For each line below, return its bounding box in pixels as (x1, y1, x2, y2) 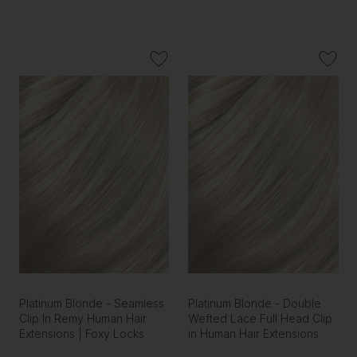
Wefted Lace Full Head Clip (188, 312, 333, 326)
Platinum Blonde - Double (188, 296, 322, 311)
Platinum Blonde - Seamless (18, 296, 164, 311)
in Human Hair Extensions (188, 327, 320, 341)
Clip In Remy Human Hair (18, 312, 147, 326)
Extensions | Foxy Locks (18, 327, 144, 341)
